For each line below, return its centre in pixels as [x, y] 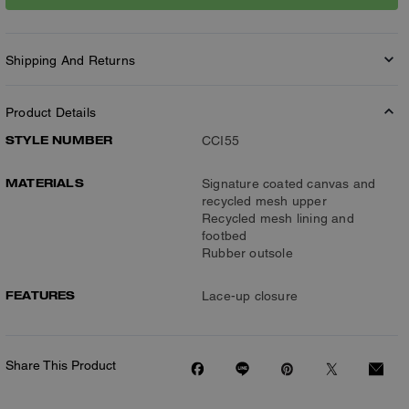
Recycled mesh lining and [278, 218]
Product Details [51, 112]
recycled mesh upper [264, 200]
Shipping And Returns [70, 60]
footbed [225, 235]
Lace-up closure [250, 295]
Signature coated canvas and [289, 183]
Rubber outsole [247, 252]
